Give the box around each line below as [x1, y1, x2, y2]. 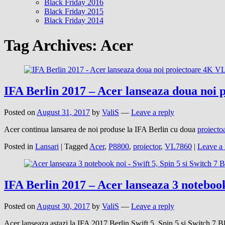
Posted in [4, 142, 33, 151]
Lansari [35, 142, 59, 151]
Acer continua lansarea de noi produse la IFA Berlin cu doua [4, 125, 197, 134]
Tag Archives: [4, 36, 100, 54]
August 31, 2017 [37, 108, 90, 117]
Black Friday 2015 [44, 7, 103, 16]
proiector [133, 142, 161, 151]
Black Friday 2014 [44, 16, 103, 25]
